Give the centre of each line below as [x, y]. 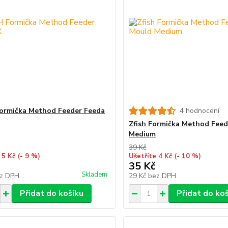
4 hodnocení [200, 111]
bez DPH [162, 176]
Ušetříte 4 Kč [151, 156]
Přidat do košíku [51, 193]
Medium [142, 134]
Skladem [95, 175]
